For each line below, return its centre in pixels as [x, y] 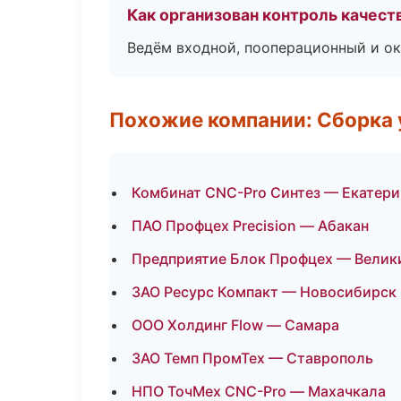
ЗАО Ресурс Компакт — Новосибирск [264, 292]
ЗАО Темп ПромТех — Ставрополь [252, 358]
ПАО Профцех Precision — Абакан [250, 226]
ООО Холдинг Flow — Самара [235, 325]
